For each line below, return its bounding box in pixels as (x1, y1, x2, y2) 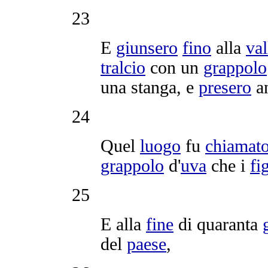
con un (145, 57, 203, 77)
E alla (100, 214, 146, 234)
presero (199, 77, 251, 97)
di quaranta (173, 214, 263, 234)
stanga (131, 77, 176, 97)
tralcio (100, 57, 145, 77)
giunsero (116, 38, 178, 57)
